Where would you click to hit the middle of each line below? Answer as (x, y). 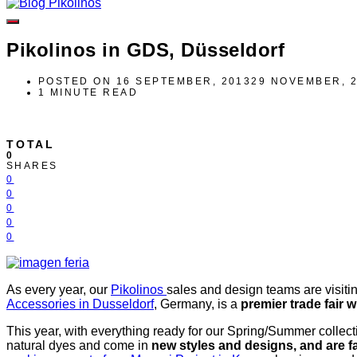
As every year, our (59, 289)
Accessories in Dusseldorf (80, 304)
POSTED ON (75, 81)
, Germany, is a (197, 304)
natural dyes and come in (79, 345)
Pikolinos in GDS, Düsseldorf (145, 49)
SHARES (32, 165)
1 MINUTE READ (88, 92)
